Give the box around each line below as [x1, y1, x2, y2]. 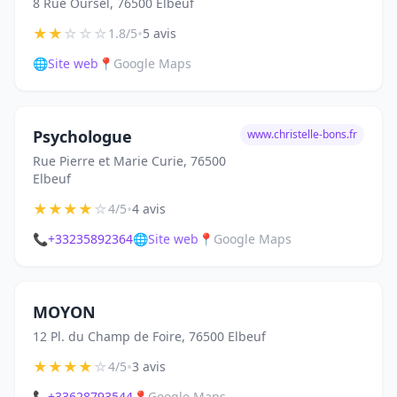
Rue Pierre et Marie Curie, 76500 [33, 152, 226, 169]
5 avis [143, 25, 176, 42]
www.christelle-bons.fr [247, 127, 357, 142]
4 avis [132, 200, 166, 217]
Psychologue [33, 126, 132, 147]
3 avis [132, 358, 166, 375]
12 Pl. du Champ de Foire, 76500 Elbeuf [33, 328, 266, 345]
